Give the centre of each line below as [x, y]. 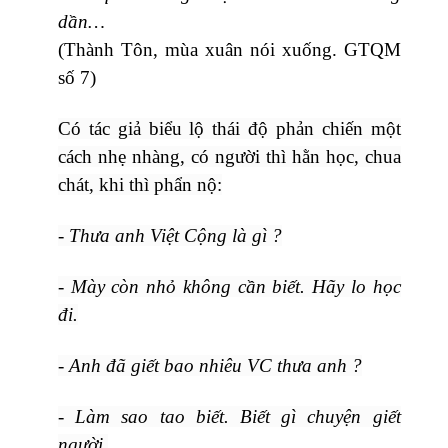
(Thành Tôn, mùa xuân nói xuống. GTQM [229, 49]
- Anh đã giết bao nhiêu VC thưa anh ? [210, 365]
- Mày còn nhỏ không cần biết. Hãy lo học [229, 286]
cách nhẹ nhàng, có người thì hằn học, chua [229, 156]
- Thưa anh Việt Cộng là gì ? [170, 235]
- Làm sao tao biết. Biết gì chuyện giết [229, 416]
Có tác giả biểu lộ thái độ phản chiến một [229, 128]
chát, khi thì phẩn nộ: [140, 184]
